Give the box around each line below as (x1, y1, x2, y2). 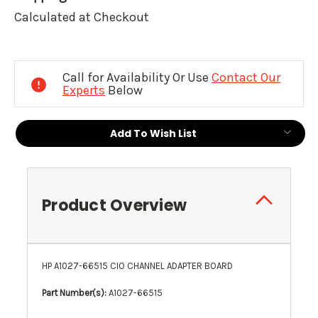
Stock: (14, 59, 55, 77)
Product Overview (42, 194, 187, 217)
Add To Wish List (110, 126, 197, 141)
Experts (62, 82, 105, 99)
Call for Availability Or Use (62, 70, 212, 86)
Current (14, 40, 67, 58)
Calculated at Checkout (14, 9, 149, 26)
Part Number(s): (42, 287, 109, 299)
